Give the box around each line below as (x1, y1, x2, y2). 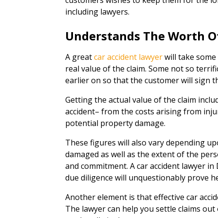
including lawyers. (65, 6, 130, 17)
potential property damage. (65, 118, 166, 128)
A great (65, 52, 94, 62)
